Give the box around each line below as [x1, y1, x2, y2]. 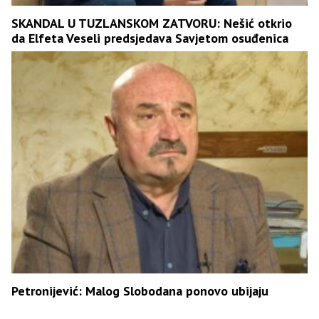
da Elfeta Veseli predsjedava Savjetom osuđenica [11, 29, 288, 46]
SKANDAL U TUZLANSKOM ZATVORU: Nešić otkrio [11, 14, 292, 31]
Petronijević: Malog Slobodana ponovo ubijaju [11, 282, 268, 299]
